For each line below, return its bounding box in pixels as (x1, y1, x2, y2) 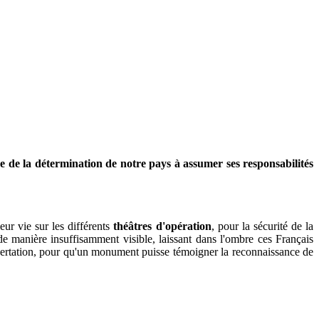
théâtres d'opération (110, 219, 211, 232)
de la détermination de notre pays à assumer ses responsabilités (8, 157, 313, 169)
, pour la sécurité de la (211, 219, 313, 232)
